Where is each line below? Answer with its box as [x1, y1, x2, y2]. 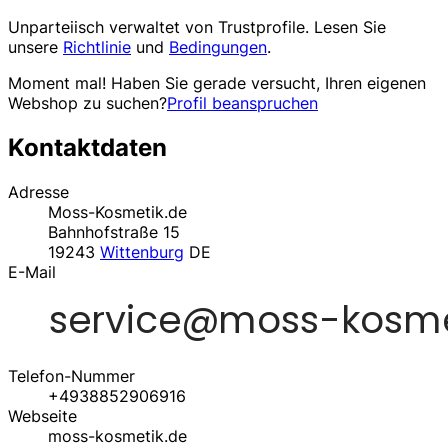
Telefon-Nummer [8, 365, 135, 386]
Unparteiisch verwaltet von [8, 17, 218, 38]
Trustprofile [218, 17, 305, 38]
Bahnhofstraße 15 [48, 221, 180, 242]
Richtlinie [63, 37, 131, 58]
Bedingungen [169, 37, 267, 58]
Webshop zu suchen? [8, 93, 167, 114]
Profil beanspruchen [167, 93, 318, 114]
